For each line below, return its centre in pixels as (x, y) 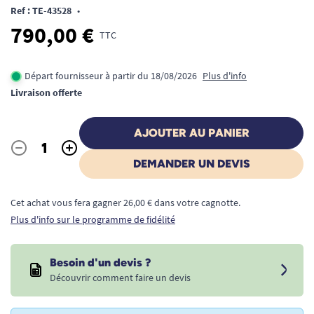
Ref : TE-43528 (41, 11)
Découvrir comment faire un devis (120, 278)
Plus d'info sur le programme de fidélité (93, 219)
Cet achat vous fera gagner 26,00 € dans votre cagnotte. (125, 203)
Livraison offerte (46, 93)
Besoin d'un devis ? (100, 262)
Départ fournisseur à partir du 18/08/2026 (111, 76)
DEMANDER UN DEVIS (191, 164)
